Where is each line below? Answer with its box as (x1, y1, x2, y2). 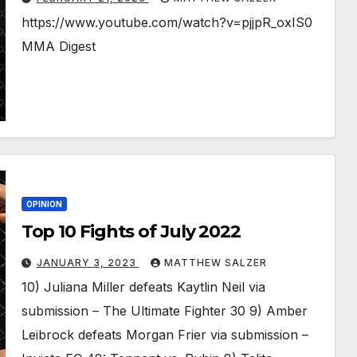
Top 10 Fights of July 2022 (21, 221, 241, 243)
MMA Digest (21, 38, 96, 55)
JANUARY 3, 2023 (36, 257, 139, 269)
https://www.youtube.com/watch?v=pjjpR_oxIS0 (21, 14, 312, 31)
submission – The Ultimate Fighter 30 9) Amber (21, 303, 308, 320)
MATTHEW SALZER (163, 257, 267, 269)
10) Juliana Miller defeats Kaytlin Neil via (21, 279, 265, 296)
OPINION (25, 199, 62, 210)
